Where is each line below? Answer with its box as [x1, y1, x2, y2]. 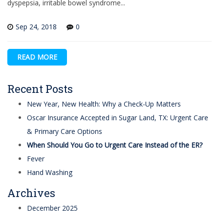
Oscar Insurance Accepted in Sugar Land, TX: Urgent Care [27, 113, 208, 123]
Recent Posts [7, 82, 73, 96]
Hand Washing [27, 168, 72, 177]
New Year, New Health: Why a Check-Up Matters [27, 99, 181, 109]
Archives [7, 186, 55, 200]
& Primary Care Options [27, 127, 102, 136]
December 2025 [27, 203, 78, 213]
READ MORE [17, 52, 57, 62]
